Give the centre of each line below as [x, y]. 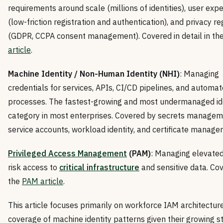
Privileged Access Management [67, 153]
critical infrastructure [99, 167]
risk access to [34, 167]
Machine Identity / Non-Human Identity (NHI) [94, 73]
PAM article [43, 181]
